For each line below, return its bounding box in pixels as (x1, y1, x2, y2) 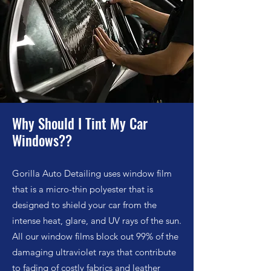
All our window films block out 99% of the (12, 230, 178, 242)
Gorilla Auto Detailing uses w (12, 168, 129, 179)
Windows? (12, 130, 65, 151)
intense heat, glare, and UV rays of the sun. (12, 215, 181, 226)
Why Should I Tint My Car (12, 113, 148, 134)
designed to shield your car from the (12, 199, 157, 211)
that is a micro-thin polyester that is (12, 183, 153, 195)
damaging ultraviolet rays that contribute (12, 246, 176, 258)
